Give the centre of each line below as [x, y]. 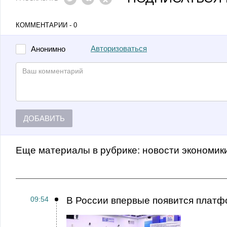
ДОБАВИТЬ [44, 118]
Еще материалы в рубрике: [79, 150]
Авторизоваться [119, 49]
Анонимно [48, 49]
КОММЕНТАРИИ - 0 [46, 25]
